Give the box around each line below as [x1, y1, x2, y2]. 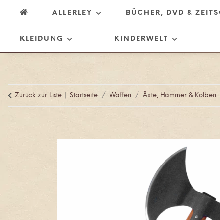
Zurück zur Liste [15, 92, 62, 99]
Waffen [110, 92, 131, 99]
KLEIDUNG [20, 35, 63, 43]
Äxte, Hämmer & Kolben [143, 92, 216, 99]
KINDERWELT [114, 35, 169, 43]
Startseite [70, 92, 98, 99]
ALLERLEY [52, 9, 93, 17]
